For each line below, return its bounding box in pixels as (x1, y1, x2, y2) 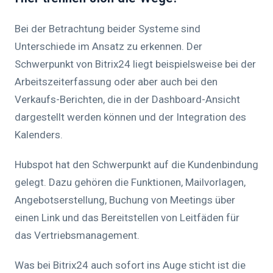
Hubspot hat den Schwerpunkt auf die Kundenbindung (15, 158, 258, 171)
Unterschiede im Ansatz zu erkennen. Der (15, 40, 202, 53)
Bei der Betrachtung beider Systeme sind (15, 23, 200, 35)
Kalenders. (15, 129, 63, 141)
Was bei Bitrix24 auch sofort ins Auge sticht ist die (15, 259, 246, 272)
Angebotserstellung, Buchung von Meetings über (15, 194, 235, 207)
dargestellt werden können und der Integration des (15, 111, 246, 124)
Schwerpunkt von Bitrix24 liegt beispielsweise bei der (15, 58, 256, 71)
